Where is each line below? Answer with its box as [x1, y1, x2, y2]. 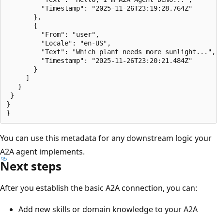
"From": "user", [6, 30, 99, 38]
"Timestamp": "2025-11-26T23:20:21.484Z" [6, 56, 192, 64]
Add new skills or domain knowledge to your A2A [18, 203, 198, 215]
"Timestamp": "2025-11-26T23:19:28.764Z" [6, 4, 192, 12]
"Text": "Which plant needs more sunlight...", [6, 47, 216, 56]
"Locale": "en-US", [6, 39, 111, 47]
